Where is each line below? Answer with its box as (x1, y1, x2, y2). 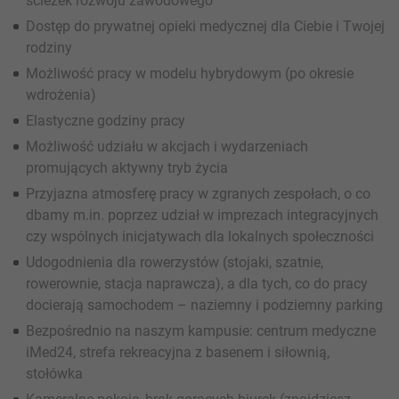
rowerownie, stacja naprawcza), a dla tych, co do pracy (26, 275, 368, 292)
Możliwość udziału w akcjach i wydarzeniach (26, 138, 308, 155)
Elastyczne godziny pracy (26, 112, 185, 129)
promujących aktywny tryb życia (26, 159, 228, 176)
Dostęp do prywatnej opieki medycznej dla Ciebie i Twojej (26, 18, 385, 35)
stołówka (26, 365, 83, 382)
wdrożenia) (26, 86, 96, 103)
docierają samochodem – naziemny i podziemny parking (26, 297, 383, 313)
